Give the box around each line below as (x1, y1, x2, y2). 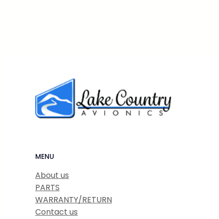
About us (35, 169, 69, 181)
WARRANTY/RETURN (35, 194, 112, 205)
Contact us (35, 206, 78, 218)
